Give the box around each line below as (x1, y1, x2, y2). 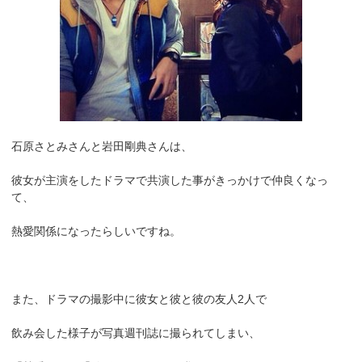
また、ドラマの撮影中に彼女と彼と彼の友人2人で (11, 292, 267, 305)
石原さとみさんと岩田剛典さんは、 (11, 139, 193, 153)
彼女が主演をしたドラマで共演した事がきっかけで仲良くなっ (11, 173, 329, 187)
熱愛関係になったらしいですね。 (11, 224, 182, 238)
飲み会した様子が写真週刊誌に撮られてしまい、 (11, 326, 261, 339)
